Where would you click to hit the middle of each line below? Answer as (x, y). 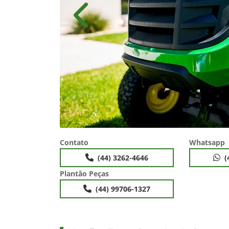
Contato (74, 142)
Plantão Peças (84, 174)
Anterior (98, 20)
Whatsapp (207, 142)
